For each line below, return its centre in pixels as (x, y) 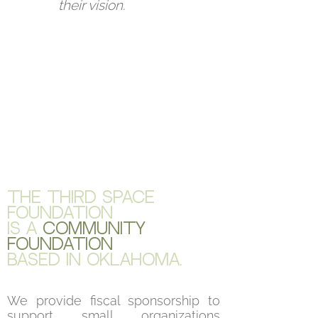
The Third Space (81, 198)
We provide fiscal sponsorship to (114, 301)
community (94, 229)
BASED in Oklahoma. (94, 261)
